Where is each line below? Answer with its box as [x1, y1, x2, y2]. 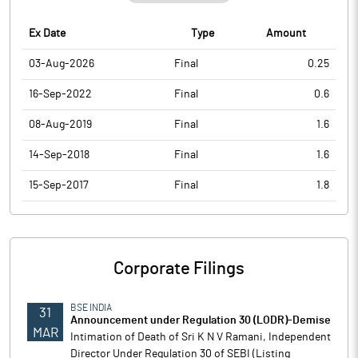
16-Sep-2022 [29, 89, 92, 100]
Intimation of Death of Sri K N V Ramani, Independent [70, 332, 331, 343]
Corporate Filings [113, 260, 245, 277]
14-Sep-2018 [29, 149, 89, 161]
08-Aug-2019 [29, 119, 92, 130]
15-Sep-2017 [29, 180, 89, 191]
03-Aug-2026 [29, 58, 94, 70]
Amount [266, 28, 306, 39]
